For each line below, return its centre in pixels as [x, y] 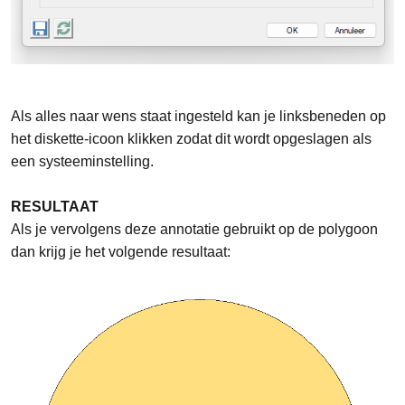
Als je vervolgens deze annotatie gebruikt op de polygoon [194, 229]
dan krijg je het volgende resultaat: [121, 251]
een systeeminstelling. [82, 161]
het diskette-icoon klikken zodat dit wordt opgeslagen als [191, 138]
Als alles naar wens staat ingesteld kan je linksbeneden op [198, 116]
